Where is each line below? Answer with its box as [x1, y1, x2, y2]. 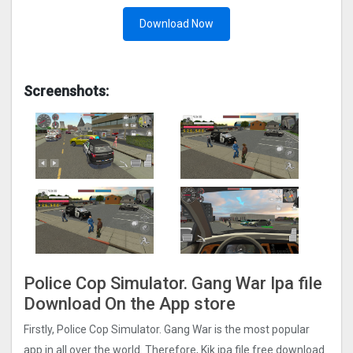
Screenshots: [24, 83, 109, 99]
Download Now [139, 17, 214, 30]
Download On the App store [24, 293, 236, 314]
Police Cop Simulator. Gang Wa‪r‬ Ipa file [24, 273, 322, 293]
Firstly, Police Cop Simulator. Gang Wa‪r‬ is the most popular [24, 323, 310, 336]
